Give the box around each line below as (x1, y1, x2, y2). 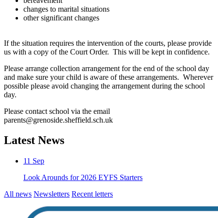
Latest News (4, 134, 64, 147)
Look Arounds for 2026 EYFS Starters (23, 173, 143, 182)
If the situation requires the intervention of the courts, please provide (4, 38, 212, 47)
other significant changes (23, 13, 99, 22)
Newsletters (34, 190, 70, 199)
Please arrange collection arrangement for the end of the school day (4, 64, 209, 73)
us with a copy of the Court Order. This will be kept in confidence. (4, 47, 210, 56)
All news (4, 190, 32, 199)
